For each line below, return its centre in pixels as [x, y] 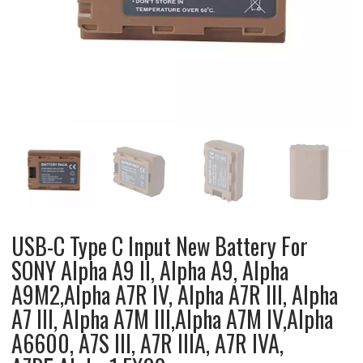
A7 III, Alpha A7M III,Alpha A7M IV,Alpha [172, 319]
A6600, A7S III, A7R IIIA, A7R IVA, [147, 344]
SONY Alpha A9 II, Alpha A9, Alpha [149, 271]
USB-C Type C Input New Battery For [159, 246]
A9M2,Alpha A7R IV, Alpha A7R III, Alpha [174, 295]
